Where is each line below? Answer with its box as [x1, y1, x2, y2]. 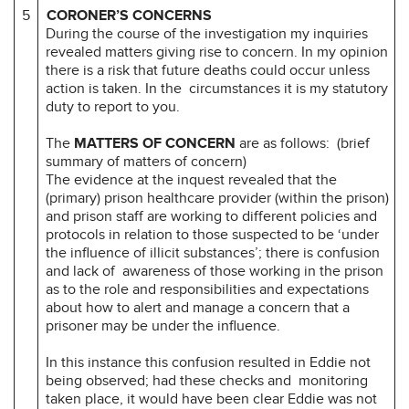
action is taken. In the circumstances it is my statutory [46, 79, 388, 98]
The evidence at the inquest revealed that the [46, 170, 337, 189]
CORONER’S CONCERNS [47, 5, 215, 25]
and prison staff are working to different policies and [46, 206, 377, 225]
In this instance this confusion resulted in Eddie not [46, 352, 371, 372]
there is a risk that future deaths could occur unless [46, 60, 370, 79]
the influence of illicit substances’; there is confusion [46, 243, 380, 262]
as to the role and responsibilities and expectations [46, 279, 369, 299]
